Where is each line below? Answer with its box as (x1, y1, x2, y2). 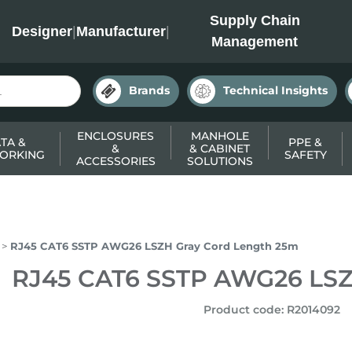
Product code (203, 302, 281, 317)
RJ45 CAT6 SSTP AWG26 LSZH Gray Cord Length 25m (10, 240, 299, 252)
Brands (129, 83, 170, 97)
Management (211, 34, 299, 49)
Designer (11, 23, 72, 39)
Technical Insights (223, 83, 328, 97)
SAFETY (284, 148, 327, 162)
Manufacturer (75, 23, 166, 39)
